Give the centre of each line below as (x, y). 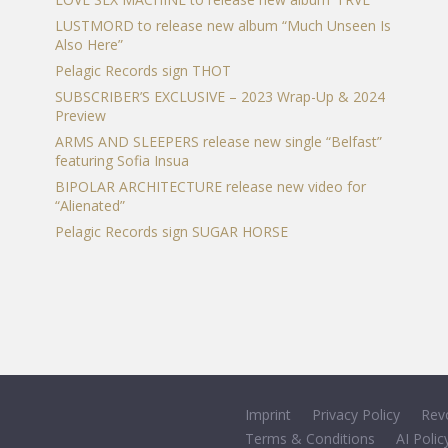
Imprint (268, 415)
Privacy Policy (356, 415)
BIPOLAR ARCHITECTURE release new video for (210, 187)
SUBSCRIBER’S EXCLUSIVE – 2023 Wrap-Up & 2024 (219, 97)
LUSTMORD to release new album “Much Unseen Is (222, 26)
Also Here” (88, 45)
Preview (80, 116)
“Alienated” (89, 206)
